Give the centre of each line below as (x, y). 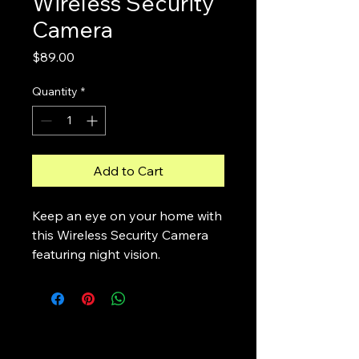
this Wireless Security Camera (120, 235)
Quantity (55, 91)
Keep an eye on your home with (127, 216)
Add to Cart (128, 171)
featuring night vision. (96, 254)
